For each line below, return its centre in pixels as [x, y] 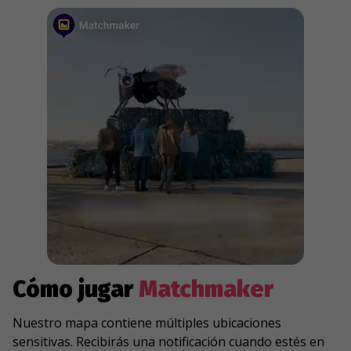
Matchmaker [206, 289]
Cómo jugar [76, 289]
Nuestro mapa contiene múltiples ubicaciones [147, 323]
